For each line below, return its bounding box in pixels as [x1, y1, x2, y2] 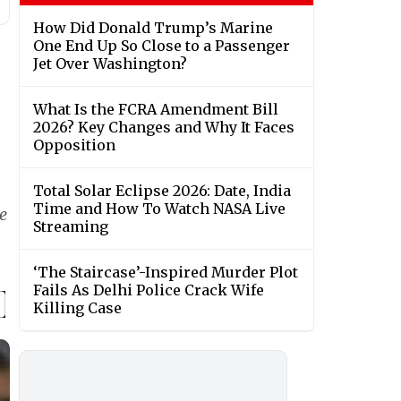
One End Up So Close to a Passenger [33, 37, 290, 55]
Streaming [33, 218, 108, 236]
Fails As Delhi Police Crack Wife [33, 281, 264, 300]
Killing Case [33, 299, 122, 318]
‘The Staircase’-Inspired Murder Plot [33, 263, 298, 282]
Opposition [33, 136, 115, 155]
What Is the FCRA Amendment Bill [33, 100, 278, 119]
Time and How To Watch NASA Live [33, 200, 286, 218]
